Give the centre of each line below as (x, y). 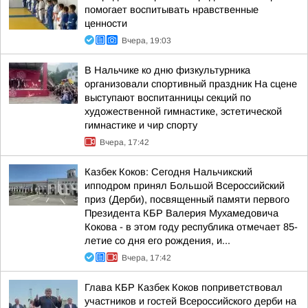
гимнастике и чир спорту (141, 125)
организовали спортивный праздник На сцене (191, 84)
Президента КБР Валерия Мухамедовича (181, 213)
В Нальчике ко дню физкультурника (167, 70)
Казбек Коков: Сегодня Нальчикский (168, 172)
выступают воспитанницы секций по (168, 98)
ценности (106, 23)
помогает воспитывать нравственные (172, 10)
